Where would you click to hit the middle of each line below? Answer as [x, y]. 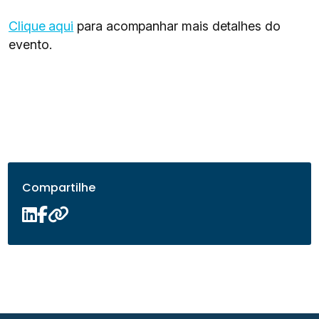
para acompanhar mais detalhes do [177, 26]
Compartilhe [59, 188]
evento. [32, 45]
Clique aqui [41, 26]
